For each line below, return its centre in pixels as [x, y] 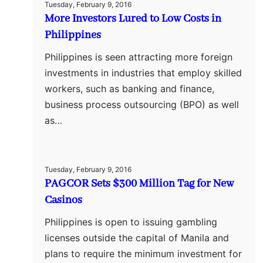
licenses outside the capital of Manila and [137, 237]
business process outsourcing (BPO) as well [142, 104]
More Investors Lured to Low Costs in [133, 18]
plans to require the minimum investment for [143, 253]
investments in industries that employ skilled [143, 73]
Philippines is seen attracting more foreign [139, 57]
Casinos [63, 200]
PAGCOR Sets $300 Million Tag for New [139, 183]
